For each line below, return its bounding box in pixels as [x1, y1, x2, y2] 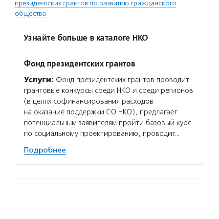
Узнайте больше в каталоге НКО [23, 33, 148, 43]
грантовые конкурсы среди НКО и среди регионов [24, 86, 193, 95]
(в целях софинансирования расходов [24, 97, 153, 106]
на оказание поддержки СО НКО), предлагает [24, 108, 177, 116]
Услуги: [24, 75, 54, 84]
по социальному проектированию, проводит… [24, 129, 179, 138]
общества [15, 9, 46, 18]
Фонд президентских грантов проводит [54, 75, 189, 84]
